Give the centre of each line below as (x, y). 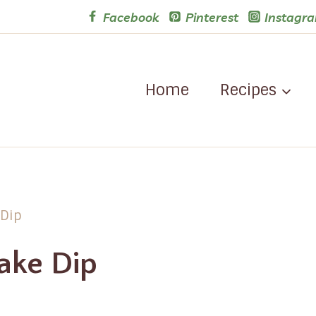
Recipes (248, 90)
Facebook (131, 17)
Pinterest (212, 17)
